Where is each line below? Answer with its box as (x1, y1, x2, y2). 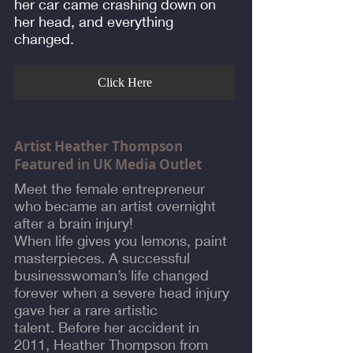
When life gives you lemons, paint (14, 231, 227, 249)
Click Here (97, 75, 152, 89)
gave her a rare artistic (14, 300, 158, 318)
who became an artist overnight (14, 196, 216, 214)
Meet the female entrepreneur (14, 179, 205, 197)
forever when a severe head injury (14, 283, 229, 301)
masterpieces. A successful (14, 248, 190, 266)
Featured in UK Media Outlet (14, 154, 202, 173)
